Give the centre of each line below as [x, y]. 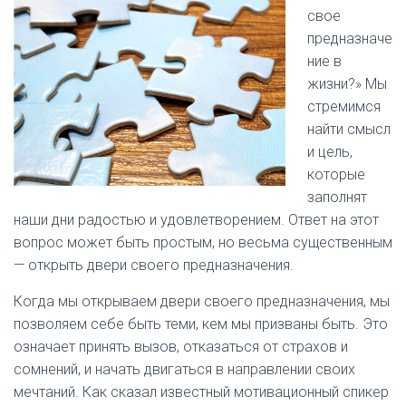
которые [336, 174]
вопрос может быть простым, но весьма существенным [203, 242]
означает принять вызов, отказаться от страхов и [181, 347]
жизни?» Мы [347, 84]
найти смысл [349, 129]
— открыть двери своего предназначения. [154, 265]
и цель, [330, 152]
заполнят [337, 197]
